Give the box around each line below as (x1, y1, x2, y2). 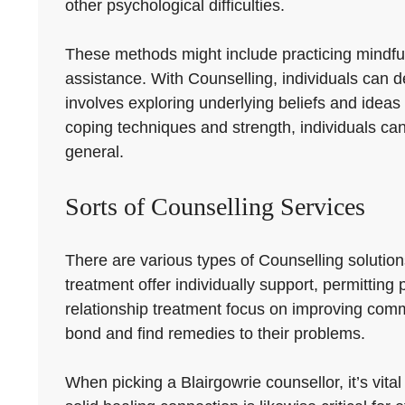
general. (65, 143, 124, 161)
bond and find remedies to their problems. (65, 325, 365, 343)
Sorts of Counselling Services (65, 193, 365, 221)
